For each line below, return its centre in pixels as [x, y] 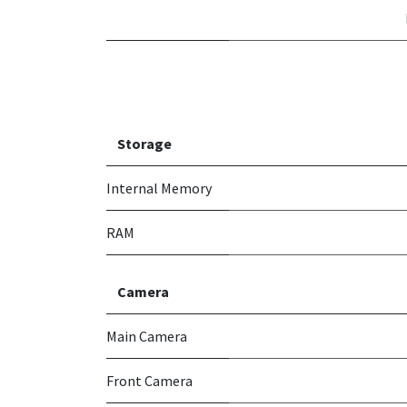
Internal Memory [159, 189]
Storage [144, 144]
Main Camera [147, 337]
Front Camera [149, 381]
